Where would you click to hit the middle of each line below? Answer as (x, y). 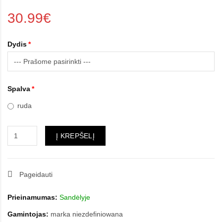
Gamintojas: (28, 214)
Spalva (19, 89)
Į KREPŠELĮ (75, 136)
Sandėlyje (74, 197)
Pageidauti (36, 174)
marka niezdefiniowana (87, 214)
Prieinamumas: (32, 197)
